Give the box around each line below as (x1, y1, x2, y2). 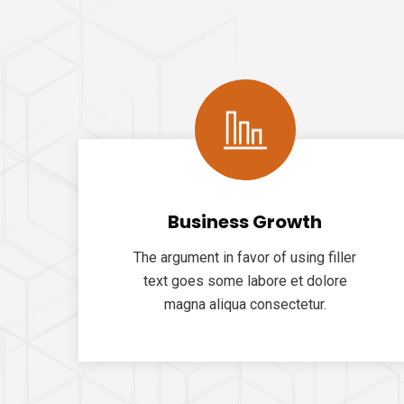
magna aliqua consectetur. (163, 296, 326, 313)
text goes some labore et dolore (142, 272, 347, 289)
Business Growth (168, 209, 323, 234)
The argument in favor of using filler (133, 249, 357, 266)
